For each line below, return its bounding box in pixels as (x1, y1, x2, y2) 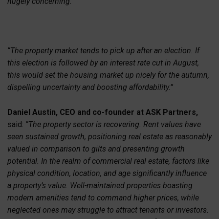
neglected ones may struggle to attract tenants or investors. (7, 205, 209, 215)
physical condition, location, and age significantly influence (7, 168, 207, 178)
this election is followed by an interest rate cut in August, (7, 58, 199, 68)
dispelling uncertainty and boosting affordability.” (7, 83, 173, 92)
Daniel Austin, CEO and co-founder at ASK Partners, (7, 107, 198, 117)
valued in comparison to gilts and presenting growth (7, 144, 185, 153)
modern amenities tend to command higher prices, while (7, 193, 199, 202)
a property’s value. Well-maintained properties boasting (7, 180, 193, 190)
